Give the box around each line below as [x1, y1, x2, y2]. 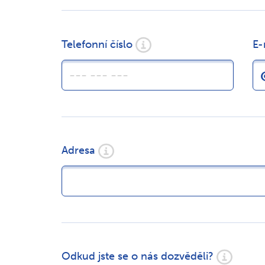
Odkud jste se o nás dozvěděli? [61, 249, 214, 263]
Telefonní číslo [61, 37, 132, 51]
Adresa [61, 143, 95, 157]
